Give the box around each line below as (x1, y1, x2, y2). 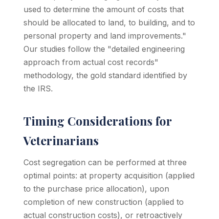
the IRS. (23, 84, 53, 93)
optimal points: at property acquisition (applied (23, 171, 195, 180)
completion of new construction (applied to (23, 197, 184, 207)
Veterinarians (23, 132, 99, 148)
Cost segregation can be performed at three (23, 157, 187, 167)
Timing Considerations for (23, 113, 172, 129)
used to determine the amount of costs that (23, 4, 184, 14)
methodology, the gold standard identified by (23, 70, 187, 80)
